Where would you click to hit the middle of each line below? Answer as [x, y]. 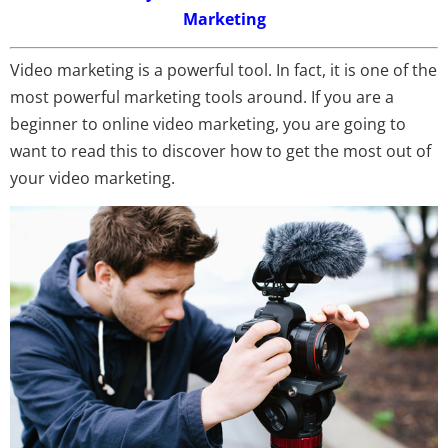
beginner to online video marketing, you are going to [208, 124]
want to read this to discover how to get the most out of [220, 151]
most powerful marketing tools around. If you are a [202, 97]
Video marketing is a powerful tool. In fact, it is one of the [223, 70]
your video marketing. [92, 178]
